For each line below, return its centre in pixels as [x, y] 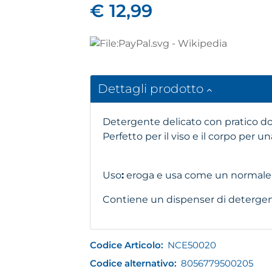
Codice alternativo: [134, 263]
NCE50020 [192, 245]
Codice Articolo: [127, 245]
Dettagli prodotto [152, 88]
